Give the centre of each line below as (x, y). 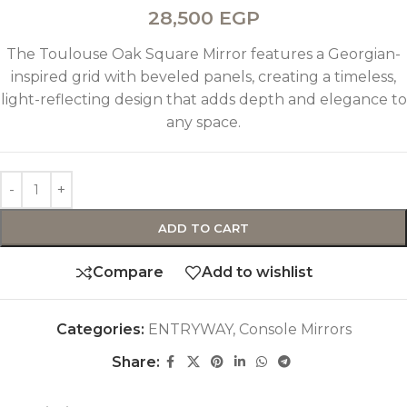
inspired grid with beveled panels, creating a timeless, (203, 76)
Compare (128, 273)
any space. (203, 122)
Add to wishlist (257, 273)
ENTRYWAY (190, 329)
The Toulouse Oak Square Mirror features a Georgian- (203, 54)
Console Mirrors (295, 329)
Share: (135, 362)
